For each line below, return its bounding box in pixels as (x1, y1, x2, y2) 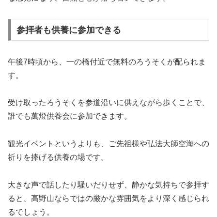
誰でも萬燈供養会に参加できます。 (8, 112, 132, 121)
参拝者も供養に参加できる (16, 25, 121, 35)
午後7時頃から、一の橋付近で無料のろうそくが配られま (8, 57, 206, 66)
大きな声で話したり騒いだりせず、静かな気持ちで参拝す (8, 180, 209, 189)
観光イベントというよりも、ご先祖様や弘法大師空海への (8, 139, 209, 148)
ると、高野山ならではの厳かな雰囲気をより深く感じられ (8, 194, 209, 202)
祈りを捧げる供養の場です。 (8, 153, 108, 162)
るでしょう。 (8, 207, 54, 216)
